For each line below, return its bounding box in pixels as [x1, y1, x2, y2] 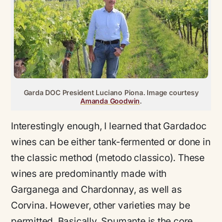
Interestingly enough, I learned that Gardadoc [11, 120, 207, 132]
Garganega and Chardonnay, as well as [11, 184, 182, 196]
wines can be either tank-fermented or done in [11, 136, 211, 148]
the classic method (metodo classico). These [11, 152, 205, 164]
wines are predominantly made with [11, 168, 167, 180]
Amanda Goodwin [80, 97, 140, 106]
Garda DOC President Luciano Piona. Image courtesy [23, 88, 199, 97]
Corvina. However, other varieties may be [11, 200, 190, 212]
